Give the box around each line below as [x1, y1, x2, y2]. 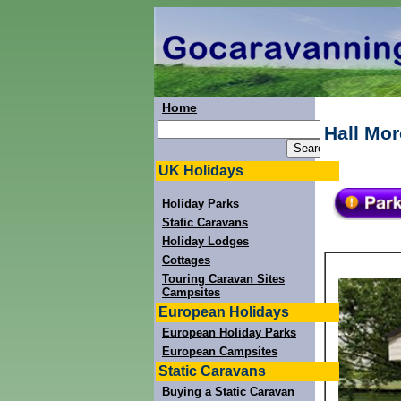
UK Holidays [158, 163, 243, 178]
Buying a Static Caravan [162, 385, 294, 398]
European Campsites [162, 345, 277, 358]
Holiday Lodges [162, 235, 249, 248]
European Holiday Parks [162, 326, 296, 339]
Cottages [162, 253, 210, 267]
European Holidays [158, 304, 289, 320]
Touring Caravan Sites [162, 272, 285, 286]
